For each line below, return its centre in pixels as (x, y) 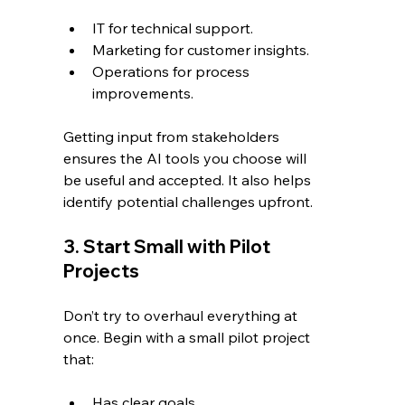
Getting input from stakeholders (174, 137)
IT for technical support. (173, 28)
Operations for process (173, 72)
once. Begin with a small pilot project (189, 338)
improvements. (143, 94)
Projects (102, 271)
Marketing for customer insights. (201, 50)
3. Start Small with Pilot (169, 247)
